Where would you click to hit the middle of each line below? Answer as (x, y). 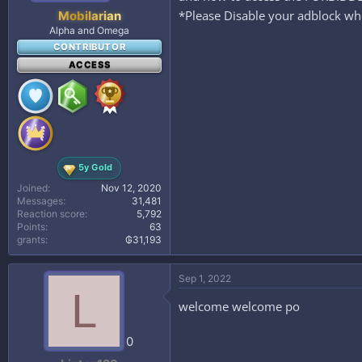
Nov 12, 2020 (131, 187)
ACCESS (89, 64)
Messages (40, 200)
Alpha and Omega (89, 30)
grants (31, 239)
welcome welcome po (239, 306)
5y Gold (95, 167)
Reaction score (51, 213)
